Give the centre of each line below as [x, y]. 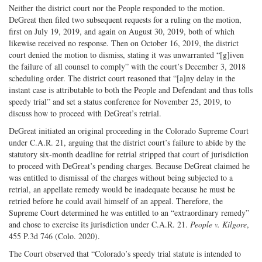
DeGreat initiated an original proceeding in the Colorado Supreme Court [129, 130]
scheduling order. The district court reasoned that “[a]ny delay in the [122, 78]
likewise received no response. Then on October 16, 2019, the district [124, 43]
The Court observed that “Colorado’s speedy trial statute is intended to [125, 253]
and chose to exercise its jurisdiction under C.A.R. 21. [99, 224]
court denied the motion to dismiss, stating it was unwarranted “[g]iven [126, 54]
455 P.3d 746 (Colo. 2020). [54, 236]
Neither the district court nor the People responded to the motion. [117, 8]
